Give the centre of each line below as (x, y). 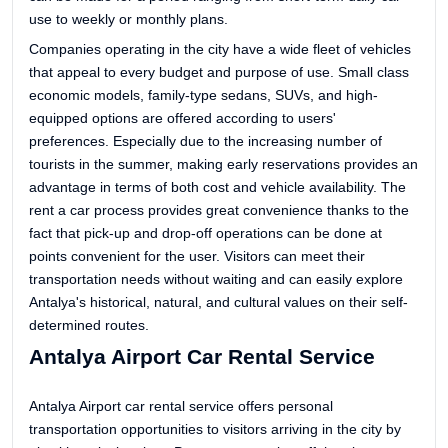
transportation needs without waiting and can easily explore (216, 278)
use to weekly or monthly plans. (128, 18)
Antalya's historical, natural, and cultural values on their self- (218, 301)
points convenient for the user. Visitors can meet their (197, 255)
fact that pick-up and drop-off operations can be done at (205, 232)
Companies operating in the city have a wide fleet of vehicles (220, 48)
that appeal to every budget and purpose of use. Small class (219, 71)
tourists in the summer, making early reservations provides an (223, 163)
